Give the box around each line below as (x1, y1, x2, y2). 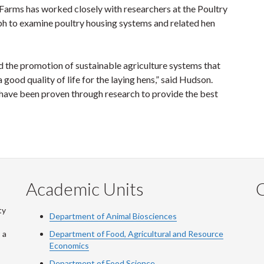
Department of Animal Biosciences (49, 211, 177, 221)
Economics (49, 240, 89, 250)
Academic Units (26, 178, 144, 199)
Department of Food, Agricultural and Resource (49, 229, 223, 239)
